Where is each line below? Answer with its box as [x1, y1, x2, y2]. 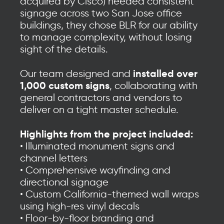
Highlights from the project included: [20, 127, 193, 141]
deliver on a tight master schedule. [20, 103, 178, 116]
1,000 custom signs [20, 79, 109, 92]
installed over [133, 67, 197, 80]
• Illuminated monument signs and [20, 140, 174, 152]
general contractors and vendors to [20, 91, 182, 104]
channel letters [20, 152, 87, 164]
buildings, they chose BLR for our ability [20, 19, 197, 31]
